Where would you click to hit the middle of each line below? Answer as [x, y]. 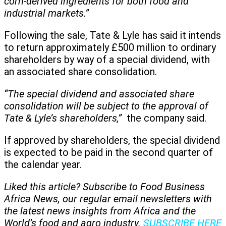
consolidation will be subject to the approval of [106, 106]
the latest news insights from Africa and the [100, 211]
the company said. [166, 118]
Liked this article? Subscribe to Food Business [104, 187]
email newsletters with [163, 199]
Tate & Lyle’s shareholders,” [65, 118]
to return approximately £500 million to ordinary [110, 48]
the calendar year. [44, 165]
